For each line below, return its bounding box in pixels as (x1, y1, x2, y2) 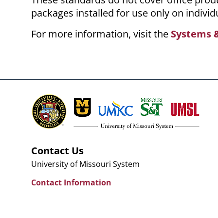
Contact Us (31, 144, 84, 158)
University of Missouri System (31, 159, 140, 170)
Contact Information (31, 177, 111, 188)
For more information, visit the (31, 27, 171, 41)
